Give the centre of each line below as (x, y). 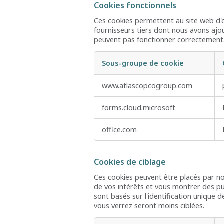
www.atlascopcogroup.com (147, 86)
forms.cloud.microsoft (139, 108)
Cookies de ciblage (130, 162)
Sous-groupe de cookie (143, 63)
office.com (119, 130)
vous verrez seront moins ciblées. (149, 205)
